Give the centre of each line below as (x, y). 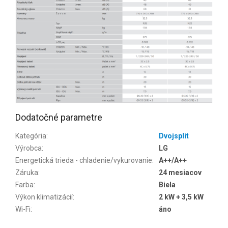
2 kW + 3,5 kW (181, 197)
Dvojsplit (174, 136)
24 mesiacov (180, 173)
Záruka (27, 173)
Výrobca (28, 148)
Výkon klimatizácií (44, 197)
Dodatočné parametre (59, 118)
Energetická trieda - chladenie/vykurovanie (84, 161)
